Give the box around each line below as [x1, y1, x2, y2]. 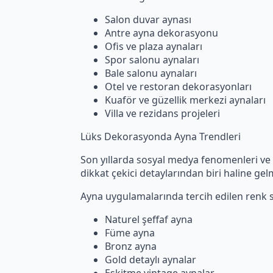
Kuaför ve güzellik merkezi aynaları [105, 93, 266, 107]
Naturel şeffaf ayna [105, 212, 193, 226]
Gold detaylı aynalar [105, 252, 196, 266]
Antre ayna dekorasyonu [105, 26, 218, 40]
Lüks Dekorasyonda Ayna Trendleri [80, 129, 241, 143]
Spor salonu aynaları [105, 52, 199, 66]
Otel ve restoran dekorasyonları [105, 79, 252, 93]
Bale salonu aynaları [105, 66, 197, 80]
